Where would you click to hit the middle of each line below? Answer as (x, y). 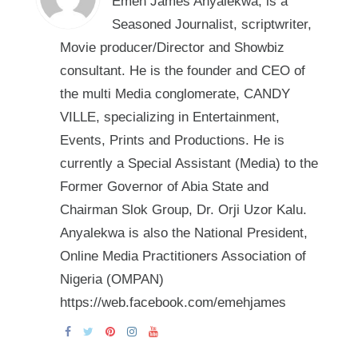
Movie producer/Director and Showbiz (172, 47)
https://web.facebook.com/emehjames (173, 302)
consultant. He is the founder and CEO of (182, 70)
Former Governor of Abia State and (164, 186)
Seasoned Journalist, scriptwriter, (211, 24)
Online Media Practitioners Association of (183, 256)
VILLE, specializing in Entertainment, (169, 117)
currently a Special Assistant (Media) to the (189, 163)
